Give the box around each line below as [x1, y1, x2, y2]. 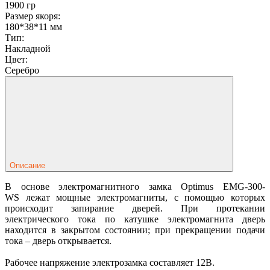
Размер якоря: [5, 10, 60, 21]
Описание [10, 160, 45, 170]
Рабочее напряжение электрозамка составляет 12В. [5, 257, 215, 268]
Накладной [5, 43, 51, 54]
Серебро [5, 64, 39, 75]
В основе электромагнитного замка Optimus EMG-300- [5, 181, 265, 192]
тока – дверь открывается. [5, 235, 111, 246]
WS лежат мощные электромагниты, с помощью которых [5, 192, 265, 202]
